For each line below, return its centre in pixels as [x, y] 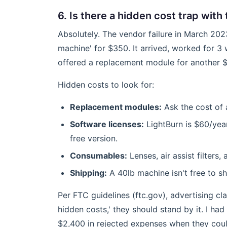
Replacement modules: [116, 107]
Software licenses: [107, 124]
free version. [94, 138]
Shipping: [88, 173]
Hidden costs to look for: [106, 85]
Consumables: [99, 156]
